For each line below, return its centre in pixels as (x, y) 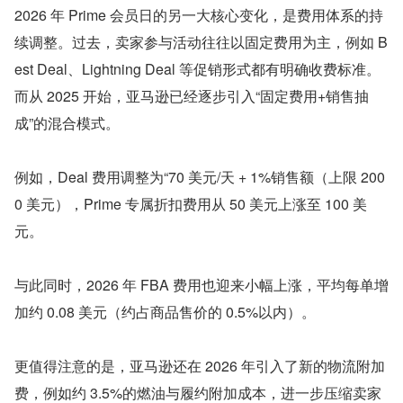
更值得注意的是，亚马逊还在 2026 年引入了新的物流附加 (200, 366)
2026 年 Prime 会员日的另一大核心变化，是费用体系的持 (199, 15)
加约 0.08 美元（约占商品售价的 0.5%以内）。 (165, 312)
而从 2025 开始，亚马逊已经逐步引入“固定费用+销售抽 (192, 96)
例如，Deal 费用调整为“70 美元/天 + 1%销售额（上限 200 (200, 177)
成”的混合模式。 (67, 123)
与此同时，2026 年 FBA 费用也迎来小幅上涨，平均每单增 (201, 285)
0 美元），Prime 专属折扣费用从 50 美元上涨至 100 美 (191, 204)
